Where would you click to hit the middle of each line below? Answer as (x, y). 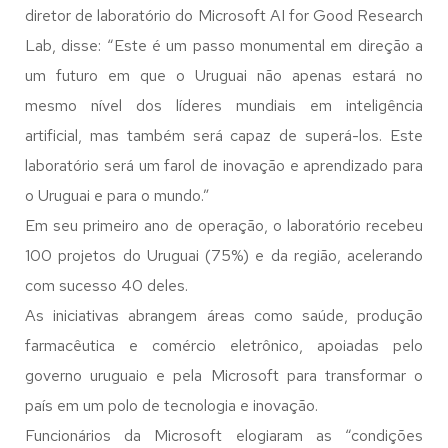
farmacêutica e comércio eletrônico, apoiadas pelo (224, 345)
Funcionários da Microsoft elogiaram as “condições (224, 435)
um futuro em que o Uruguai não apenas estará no (224, 75)
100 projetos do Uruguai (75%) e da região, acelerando (224, 255)
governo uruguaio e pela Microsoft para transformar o (224, 375)
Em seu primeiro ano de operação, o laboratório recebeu (224, 225)
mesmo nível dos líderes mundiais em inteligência (224, 105)
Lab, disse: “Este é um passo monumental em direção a (224, 45)
